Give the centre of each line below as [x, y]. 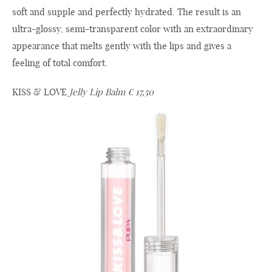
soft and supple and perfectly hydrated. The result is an [127, 12]
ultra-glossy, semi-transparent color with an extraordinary [133, 29]
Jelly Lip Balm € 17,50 [111, 92]
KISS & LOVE [41, 92]
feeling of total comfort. [60, 63]
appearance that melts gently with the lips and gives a [122, 46]
